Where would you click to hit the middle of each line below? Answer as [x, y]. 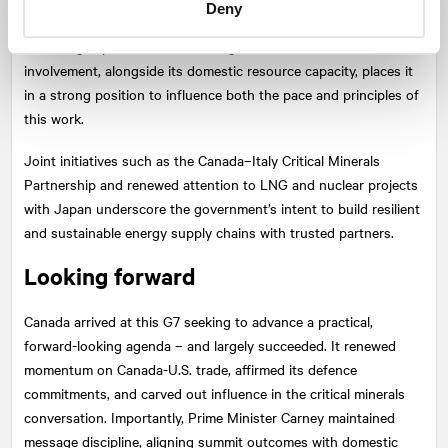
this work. [54, 117]
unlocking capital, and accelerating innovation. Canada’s [195, 45]
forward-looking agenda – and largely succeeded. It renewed [210, 344]
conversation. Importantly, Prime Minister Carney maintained [209, 416]
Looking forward [110, 275]
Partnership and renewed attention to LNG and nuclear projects [221, 183]
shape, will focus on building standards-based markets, [193, 21]
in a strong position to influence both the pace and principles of [221, 93]
